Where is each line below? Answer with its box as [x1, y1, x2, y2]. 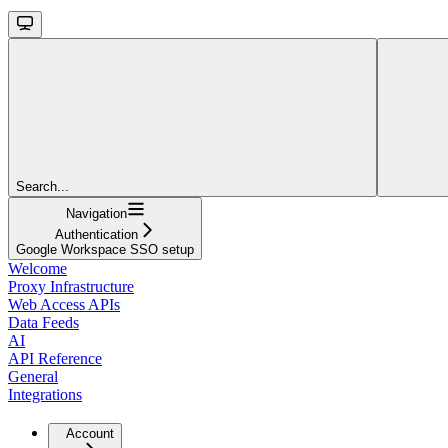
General [8, 367, 58, 385]
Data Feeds [8, 313, 79, 331]
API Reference [8, 349, 102, 367]
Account [66, 425, 114, 441]
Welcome [8, 259, 67, 277]
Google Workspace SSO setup [16, 241, 194, 257]
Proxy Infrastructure [8, 277, 134, 295]
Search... [16, 178, 69, 194]
